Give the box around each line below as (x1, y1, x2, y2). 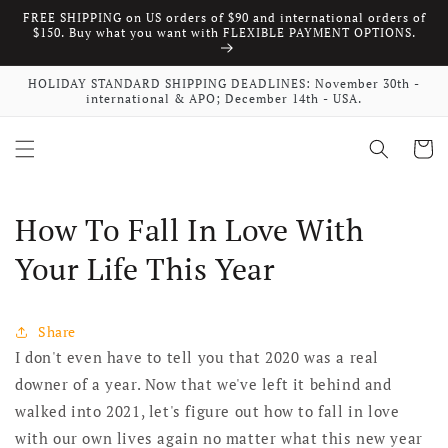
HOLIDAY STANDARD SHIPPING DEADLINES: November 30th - (28, 76, 420, 92)
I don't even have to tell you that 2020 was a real (15, 347, 380, 368)
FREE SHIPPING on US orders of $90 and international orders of (22, 10, 426, 25)
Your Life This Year (15, 249, 276, 290)
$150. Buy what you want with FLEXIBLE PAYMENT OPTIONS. (32, 25, 416, 40)
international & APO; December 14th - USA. (86, 91, 362, 107)
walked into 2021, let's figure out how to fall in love (15, 401, 400, 422)
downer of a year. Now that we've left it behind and (15, 374, 392, 395)
